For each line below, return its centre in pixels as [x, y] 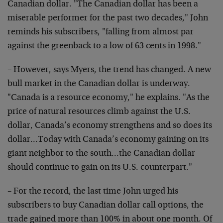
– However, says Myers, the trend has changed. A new [109, 70]
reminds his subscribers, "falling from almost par [101, 32]
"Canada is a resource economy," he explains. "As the [109, 98]
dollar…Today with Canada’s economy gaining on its [108, 140]
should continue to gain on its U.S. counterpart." [100, 168]
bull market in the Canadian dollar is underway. [99, 84]
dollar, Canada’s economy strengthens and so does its [110, 126]
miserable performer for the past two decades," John [108, 18]
